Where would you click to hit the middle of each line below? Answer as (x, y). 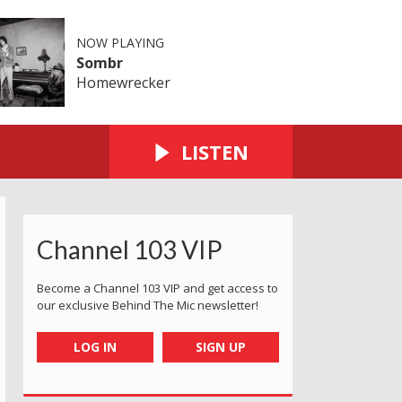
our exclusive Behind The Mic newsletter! (148, 305)
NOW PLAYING (120, 42)
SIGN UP (221, 346)
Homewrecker (123, 82)
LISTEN (215, 151)
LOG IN (95, 346)
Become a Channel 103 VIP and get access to (157, 288)
